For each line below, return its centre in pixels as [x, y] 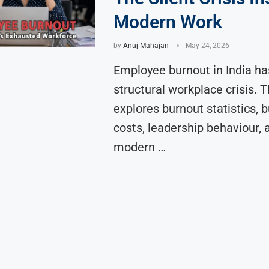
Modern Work [168, 22]
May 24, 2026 [207, 46]
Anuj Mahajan [146, 46]
